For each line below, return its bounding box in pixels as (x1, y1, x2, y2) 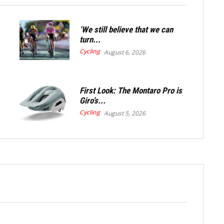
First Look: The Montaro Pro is (79, 85, 182, 95)
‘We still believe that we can (79, 24, 173, 34)
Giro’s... (79, 95, 106, 105)
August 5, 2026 (104, 108, 146, 117)
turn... (79, 34, 101, 44)
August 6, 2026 (104, 47, 146, 56)
